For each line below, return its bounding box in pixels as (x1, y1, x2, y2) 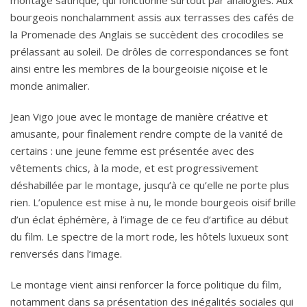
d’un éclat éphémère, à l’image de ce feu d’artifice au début (10, 212, 288, 227)
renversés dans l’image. (10, 247, 122, 261)
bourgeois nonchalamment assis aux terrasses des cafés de (10, 10, 294, 25)
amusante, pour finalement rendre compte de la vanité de (10, 127, 283, 141)
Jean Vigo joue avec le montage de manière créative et (10, 110, 268, 124)
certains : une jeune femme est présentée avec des (10, 144, 254, 158)
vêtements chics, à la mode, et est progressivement (10, 161, 258, 175)
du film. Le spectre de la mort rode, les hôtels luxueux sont (10, 230, 288, 244)
